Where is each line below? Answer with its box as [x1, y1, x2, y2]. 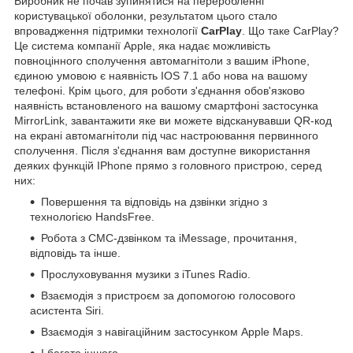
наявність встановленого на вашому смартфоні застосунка [14, 98, 318, 112]
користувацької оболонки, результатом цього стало [14, 9, 277, 22]
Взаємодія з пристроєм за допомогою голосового [41, 288, 295, 302]
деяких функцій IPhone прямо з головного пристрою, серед [14, 158, 321, 172]
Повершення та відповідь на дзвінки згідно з [41, 195, 267, 208]
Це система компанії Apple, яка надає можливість [14, 39, 270, 52]
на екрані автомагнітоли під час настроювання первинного [14, 128, 318, 142]
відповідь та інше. [30, 246, 121, 259]
